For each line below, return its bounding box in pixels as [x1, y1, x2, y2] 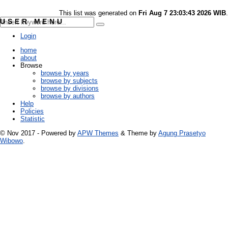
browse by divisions [41, 84, 99, 92]
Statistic [20, 115, 45, 123]
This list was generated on [59, 9, 138, 17]
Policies [20, 107, 44, 115]
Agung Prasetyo [158, 129, 206, 137]
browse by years [41, 69, 89, 77]
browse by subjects [41, 76, 98, 84]
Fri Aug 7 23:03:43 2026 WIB [138, 9, 226, 17]
